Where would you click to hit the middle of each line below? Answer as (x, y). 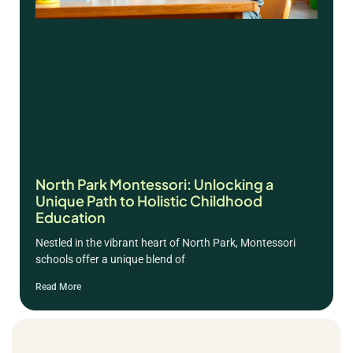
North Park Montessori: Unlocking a (154, 184)
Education (71, 217)
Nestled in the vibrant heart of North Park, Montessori (165, 242)
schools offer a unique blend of (110, 259)
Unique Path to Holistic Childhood (149, 200)
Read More (58, 286)
